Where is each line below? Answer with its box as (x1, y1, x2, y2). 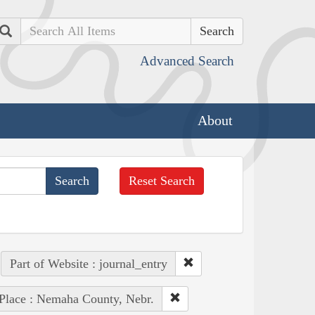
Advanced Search (140, 53, 234, 68)
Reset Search (129, 173, 195, 188)
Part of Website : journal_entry (9, 256, 167, 271)
